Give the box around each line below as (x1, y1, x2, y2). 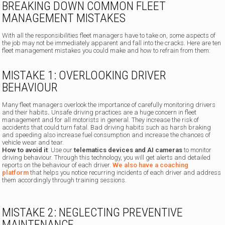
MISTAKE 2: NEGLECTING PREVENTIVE (2, 205, 183, 220)
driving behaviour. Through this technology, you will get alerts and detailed (2, 154, 211, 162)
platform (2, 169, 29, 177)
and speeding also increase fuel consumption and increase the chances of (2, 131, 211, 139)
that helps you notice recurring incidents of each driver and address (29, 169, 221, 177)
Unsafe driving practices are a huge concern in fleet (50, 108, 197, 117)
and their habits (2, 108, 48, 117)
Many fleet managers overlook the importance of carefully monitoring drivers (2, 101, 216, 109)
